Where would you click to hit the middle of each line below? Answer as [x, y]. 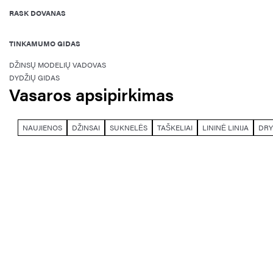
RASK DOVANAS [37, 13]
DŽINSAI [86, 127]
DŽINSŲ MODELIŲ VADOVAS [58, 65]
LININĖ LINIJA [225, 127]
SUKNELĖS [129, 127]
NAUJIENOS [42, 127]
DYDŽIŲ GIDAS [34, 77]
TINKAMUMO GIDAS [45, 43]
